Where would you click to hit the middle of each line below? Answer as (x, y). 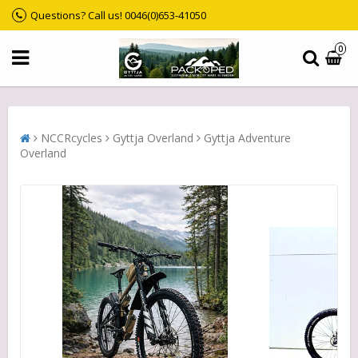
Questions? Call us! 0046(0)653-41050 (118, 15)
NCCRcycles (72, 137)
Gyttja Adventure (247, 137)
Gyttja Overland (153, 137)
